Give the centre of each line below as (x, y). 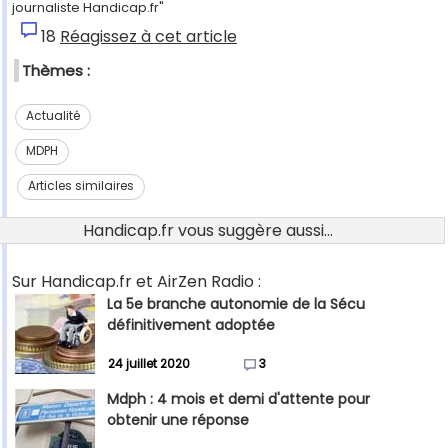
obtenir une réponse (178, 420)
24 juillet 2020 (149, 364)
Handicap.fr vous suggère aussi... (208, 231)
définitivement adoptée (191, 325)
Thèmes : (56, 71)
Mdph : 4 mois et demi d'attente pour (238, 399)
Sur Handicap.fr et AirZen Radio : (136, 282)
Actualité (52, 116)
